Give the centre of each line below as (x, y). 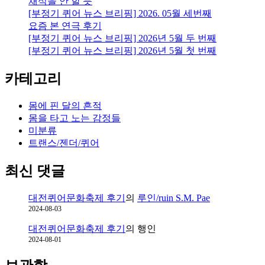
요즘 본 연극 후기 (65, 26)
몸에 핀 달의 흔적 (65, 106)
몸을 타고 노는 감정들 (75, 118)
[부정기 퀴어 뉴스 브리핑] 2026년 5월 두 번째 (122, 38)
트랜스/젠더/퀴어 (64, 143)
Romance (232, 71)
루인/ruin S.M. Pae (174, 198)
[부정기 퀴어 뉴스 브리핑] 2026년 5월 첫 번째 (122, 51)
